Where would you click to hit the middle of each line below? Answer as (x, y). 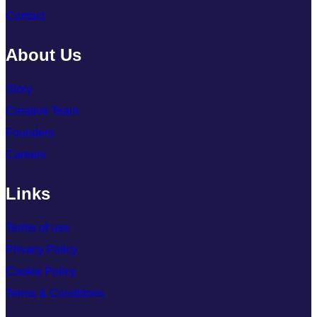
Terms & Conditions (55, 293)
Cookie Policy (41, 271)
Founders (30, 132)
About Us (44, 54)
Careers (26, 154)
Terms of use (38, 227)
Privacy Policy (41, 249)
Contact (25, 16)
